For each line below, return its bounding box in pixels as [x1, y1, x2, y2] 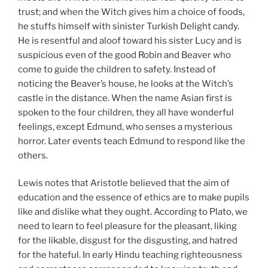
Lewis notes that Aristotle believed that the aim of [18, 178, 230, 189]
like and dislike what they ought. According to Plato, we [18, 206, 248, 218]
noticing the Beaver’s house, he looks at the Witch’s [18, 78, 233, 89]
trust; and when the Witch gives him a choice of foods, [18, 6, 245, 17]
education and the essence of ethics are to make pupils [18, 192, 249, 203]
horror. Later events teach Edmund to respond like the [18, 135, 245, 147]
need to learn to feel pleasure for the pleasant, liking [18, 221, 237, 232]
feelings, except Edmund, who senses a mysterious [18, 121, 233, 132]
